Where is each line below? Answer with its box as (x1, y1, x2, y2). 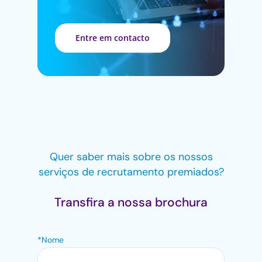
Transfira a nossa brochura (54, 194, 208, 211)
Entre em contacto (75, 32, 150, 43)
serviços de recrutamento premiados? (38, 164, 224, 179)
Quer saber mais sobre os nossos (49, 149, 213, 164)
